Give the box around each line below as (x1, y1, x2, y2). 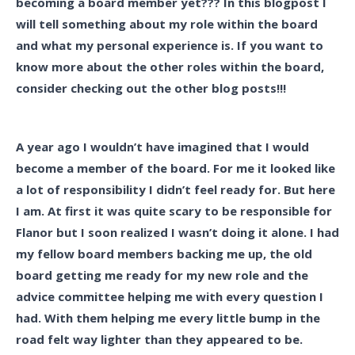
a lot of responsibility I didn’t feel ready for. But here (16, 181, 335, 197)
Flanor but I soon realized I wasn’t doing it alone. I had (16, 224, 339, 240)
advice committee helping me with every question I (16, 288, 323, 304)
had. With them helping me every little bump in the (16, 310, 320, 326)
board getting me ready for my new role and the (16, 267, 308, 283)
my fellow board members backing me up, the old (16, 246, 312, 261)
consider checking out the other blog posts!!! (16, 80, 286, 96)
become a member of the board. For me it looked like (16, 160, 335, 176)
